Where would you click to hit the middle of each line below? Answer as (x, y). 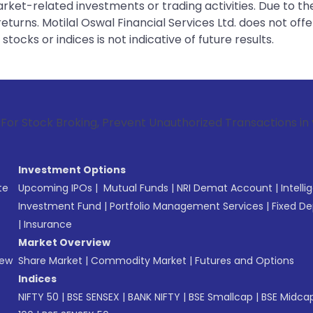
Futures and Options (245, 261)
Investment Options (72, 170)
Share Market (50, 261)
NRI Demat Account (225, 188)
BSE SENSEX (93, 297)
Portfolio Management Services (187, 206)
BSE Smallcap (221, 297)
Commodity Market (139, 261)
